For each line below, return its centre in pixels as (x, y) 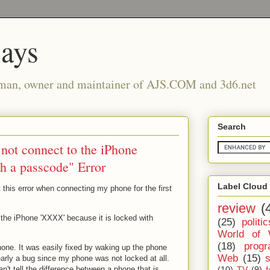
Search (232, 127)
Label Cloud (243, 186)
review (237, 208)
